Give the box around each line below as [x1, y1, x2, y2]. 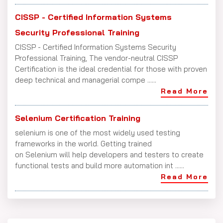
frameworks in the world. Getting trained [15, 138, 152, 148]
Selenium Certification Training [15, 112, 140, 123]
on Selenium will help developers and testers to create [15, 149, 204, 159]
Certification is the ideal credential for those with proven [15, 64, 207, 74]
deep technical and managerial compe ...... [15, 75, 156, 85]
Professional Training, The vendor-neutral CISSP [15, 53, 178, 63]
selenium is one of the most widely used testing [15, 127, 180, 137]
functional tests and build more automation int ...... [15, 160, 184, 170]
